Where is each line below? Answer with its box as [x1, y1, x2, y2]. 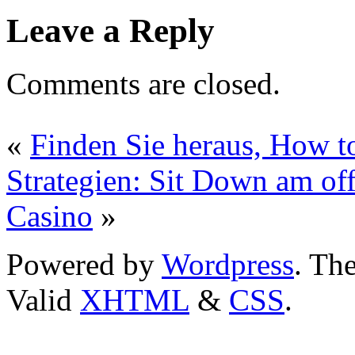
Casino [6, 198, 93, 233]
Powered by [6, 246, 162, 281]
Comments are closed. [6, 66, 281, 101]
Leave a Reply [6, 11, 215, 49]
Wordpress [162, 246, 294, 281]
